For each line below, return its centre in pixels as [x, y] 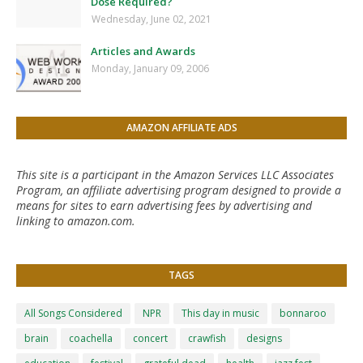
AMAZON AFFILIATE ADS [181, 127]
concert [150, 338]
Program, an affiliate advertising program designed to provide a [179, 190]
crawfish [207, 338]
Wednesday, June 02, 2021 [152, 19]
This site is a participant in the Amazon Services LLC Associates [175, 174]
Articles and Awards [143, 51]
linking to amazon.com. [76, 220]
